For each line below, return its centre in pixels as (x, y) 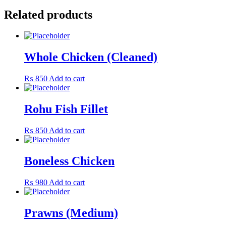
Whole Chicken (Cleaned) (91, 57)
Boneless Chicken (69, 161)
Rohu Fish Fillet (66, 109)
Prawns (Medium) (71, 213)
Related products (48, 14)
